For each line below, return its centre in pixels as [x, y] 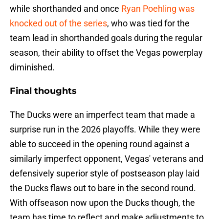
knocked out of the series [58, 23]
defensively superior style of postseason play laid [105, 174]
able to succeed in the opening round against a [100, 144]
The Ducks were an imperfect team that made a [102, 115]
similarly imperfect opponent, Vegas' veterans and [107, 159]
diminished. [32, 67]
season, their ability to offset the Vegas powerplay [106, 53]
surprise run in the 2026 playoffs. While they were [105, 130]
